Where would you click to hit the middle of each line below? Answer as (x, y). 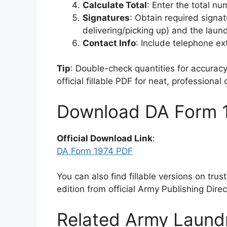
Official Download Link (105, 138)
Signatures (106, 17)
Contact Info (109, 43)
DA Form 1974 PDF (95, 151)
